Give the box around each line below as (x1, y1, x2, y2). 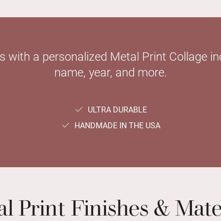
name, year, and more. (54, 66, 167, 80)
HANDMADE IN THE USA (70, 121, 160, 131)
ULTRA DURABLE (83, 105, 147, 115)
